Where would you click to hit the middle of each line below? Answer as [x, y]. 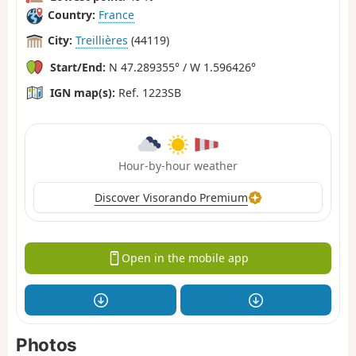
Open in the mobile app [185, 258]
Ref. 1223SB [148, 92]
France [116, 15]
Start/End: [78, 67]
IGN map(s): [83, 92]
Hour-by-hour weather [178, 165]
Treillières [102, 41]
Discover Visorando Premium [171, 197]
